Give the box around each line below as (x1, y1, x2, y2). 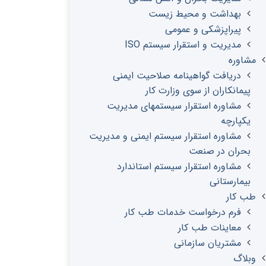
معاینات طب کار (178, 220, 241, 235)
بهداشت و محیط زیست (148, 7, 241, 21)
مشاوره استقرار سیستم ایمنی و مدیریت (89, 129, 241, 144)
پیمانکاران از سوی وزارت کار (145, 83, 251, 98)
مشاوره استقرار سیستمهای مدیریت (107, 99, 241, 113)
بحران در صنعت (189, 144, 251, 159)
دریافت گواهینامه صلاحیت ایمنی (113, 68, 241, 83)
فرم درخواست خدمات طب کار (125, 205, 241, 220)
